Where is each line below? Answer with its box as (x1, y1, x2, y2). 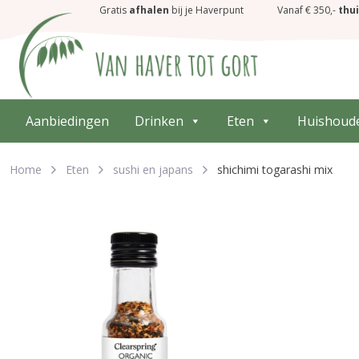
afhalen (129, 3, 169, 17)
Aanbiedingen (26, 112, 109, 130)
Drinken (135, 112, 184, 130)
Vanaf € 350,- (277, 3, 338, 17)
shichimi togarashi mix (217, 162, 333, 177)
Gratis (99, 3, 129, 17)
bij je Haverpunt (169, 3, 244, 17)
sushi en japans (113, 162, 193, 177)
